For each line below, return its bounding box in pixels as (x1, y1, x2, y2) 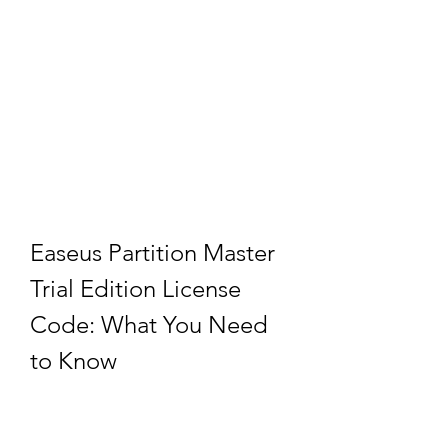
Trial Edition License (30, 274, 241, 303)
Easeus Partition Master (30, 238, 275, 267)
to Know (30, 346, 117, 375)
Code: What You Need (30, 310, 268, 339)
